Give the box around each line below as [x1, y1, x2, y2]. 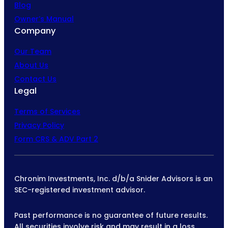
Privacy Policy [14, 120, 64, 130]
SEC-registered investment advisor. [14, 184, 145, 195]
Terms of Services [14, 106, 80, 117]
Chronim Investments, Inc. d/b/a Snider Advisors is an [14, 173, 213, 184]
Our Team [14, 46, 51, 56]
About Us [14, 60, 48, 70]
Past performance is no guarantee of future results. [14, 210, 208, 220]
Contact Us [14, 73, 56, 84]
